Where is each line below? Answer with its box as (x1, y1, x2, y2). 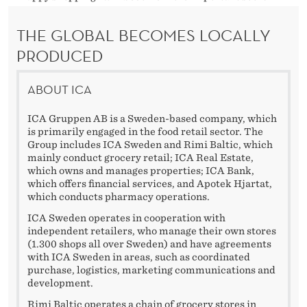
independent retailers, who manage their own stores (27, 225, 276, 236)
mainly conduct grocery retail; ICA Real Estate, (27, 151, 254, 163)
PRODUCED (16, 45, 103, 66)
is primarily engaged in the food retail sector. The (27, 125, 263, 137)
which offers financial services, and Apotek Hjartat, (27, 177, 272, 189)
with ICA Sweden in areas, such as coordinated (27, 251, 250, 262)
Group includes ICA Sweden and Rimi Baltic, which (27, 138, 273, 150)
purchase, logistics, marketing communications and (27, 264, 275, 275)
